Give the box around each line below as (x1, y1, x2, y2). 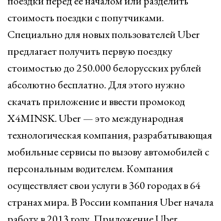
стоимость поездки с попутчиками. (7, 10, 164, 25)
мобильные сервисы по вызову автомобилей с (7, 145, 209, 159)
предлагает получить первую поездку (7, 44, 173, 58)
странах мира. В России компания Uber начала (7, 195, 214, 209)
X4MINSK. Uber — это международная (7, 111, 184, 125)
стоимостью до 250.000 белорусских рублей (7, 61, 201, 75)
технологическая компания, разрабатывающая (7, 128, 212, 142)
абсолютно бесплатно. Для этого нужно (7, 77, 185, 92)
